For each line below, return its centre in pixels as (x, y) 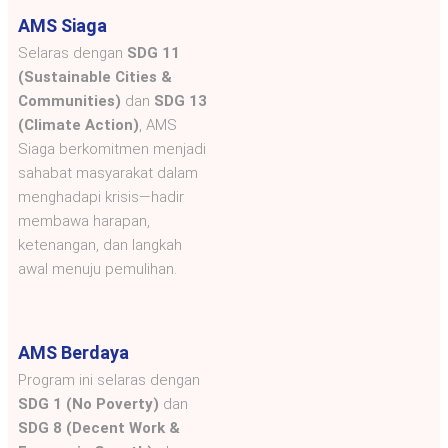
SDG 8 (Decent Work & (99, 427)
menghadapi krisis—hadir (101, 196)
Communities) (69, 100)
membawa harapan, (84, 220)
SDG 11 (153, 52)
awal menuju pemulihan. (97, 268)
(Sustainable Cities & (95, 76)
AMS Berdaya (73, 352)
